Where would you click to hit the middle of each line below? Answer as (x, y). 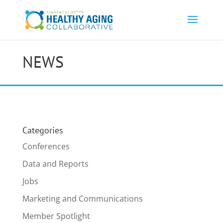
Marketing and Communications (82, 199)
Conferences (46, 146)
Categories (43, 130)
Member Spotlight (56, 216)
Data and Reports (55, 164)
